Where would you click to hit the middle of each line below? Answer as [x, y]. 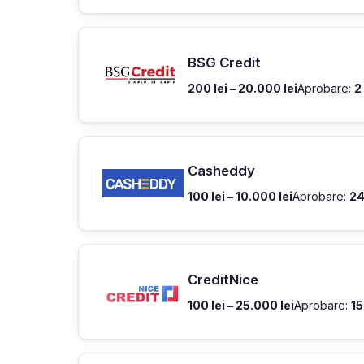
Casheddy [221, 171]
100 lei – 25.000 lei [241, 305]
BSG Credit [224, 62]
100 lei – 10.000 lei [240, 197]
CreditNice [223, 279]
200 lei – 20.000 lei [243, 88]
